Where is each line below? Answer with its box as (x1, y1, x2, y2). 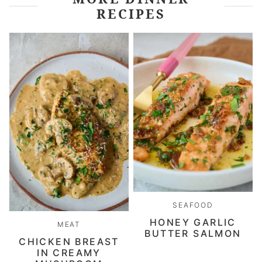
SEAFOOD (173, 201, 213, 210)
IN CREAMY (37, 246, 101, 258)
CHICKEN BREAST (19, 235, 119, 247)
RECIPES (96, 5, 166, 23)
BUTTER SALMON (144, 227, 242, 240)
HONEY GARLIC (150, 216, 236, 229)
